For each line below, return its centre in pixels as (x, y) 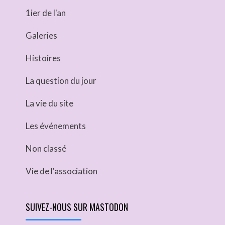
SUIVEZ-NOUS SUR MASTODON (77, 207)
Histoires (43, 58)
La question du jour (61, 81)
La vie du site (49, 103)
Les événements (56, 126)
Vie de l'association (62, 171)
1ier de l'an (46, 13)
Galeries (41, 35)
